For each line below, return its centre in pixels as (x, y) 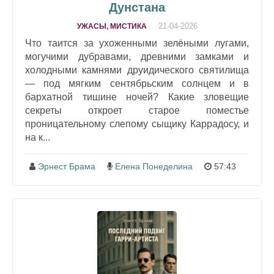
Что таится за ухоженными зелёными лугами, (137, 43)
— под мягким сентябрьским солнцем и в (137, 83)
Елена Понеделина (154, 166)
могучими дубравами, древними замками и (137, 57)
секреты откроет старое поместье (137, 110)
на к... (38, 137)
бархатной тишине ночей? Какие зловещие (137, 97)
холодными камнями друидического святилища (137, 70)
